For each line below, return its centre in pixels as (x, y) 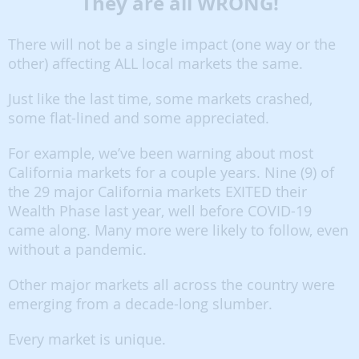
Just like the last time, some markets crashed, (160, 99)
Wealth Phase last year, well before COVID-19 (160, 211)
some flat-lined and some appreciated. (139, 118)
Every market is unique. (87, 339)
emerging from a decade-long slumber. (140, 304)
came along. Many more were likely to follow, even (178, 230)
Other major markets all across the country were (171, 284)
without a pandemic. (77, 249)
